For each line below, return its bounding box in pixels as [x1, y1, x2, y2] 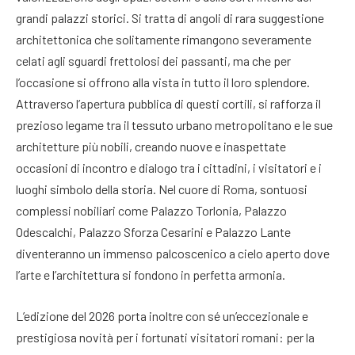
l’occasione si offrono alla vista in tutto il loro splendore [16, 74, 307, 90]
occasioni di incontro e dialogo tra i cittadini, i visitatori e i [16, 160, 322, 176]
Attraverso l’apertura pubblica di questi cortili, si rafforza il [16, 96, 321, 112]
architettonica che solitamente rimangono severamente [16, 32, 311, 48]
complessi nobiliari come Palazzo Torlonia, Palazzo [16, 203, 287, 219]
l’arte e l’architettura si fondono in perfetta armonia [16, 267, 282, 283]
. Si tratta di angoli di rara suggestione [126, 10, 324, 26]
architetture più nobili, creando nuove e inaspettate [16, 139, 286, 155]
